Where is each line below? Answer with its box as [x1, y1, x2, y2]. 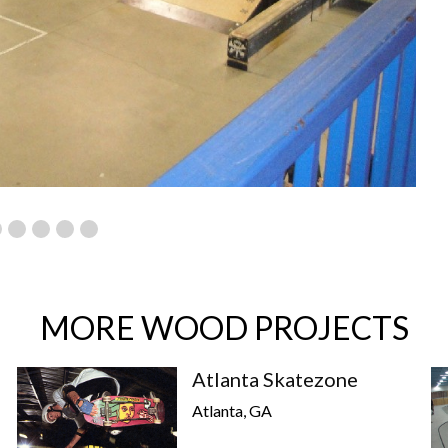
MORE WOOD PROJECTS [39, 308, 409, 347]
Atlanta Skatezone [192, 367, 359, 391]
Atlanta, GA [192, 401, 273, 420]
